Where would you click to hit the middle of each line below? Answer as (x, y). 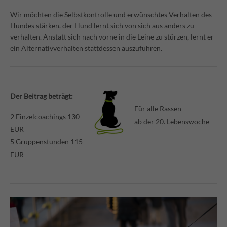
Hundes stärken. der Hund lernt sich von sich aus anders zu (102, 26)
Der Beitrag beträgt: (42, 96)
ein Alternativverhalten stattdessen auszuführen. (86, 48)
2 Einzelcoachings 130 (45, 117)
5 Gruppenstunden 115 (46, 142)
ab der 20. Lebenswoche (172, 122)
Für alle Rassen (158, 109)
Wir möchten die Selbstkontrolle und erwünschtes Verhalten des (111, 15)
